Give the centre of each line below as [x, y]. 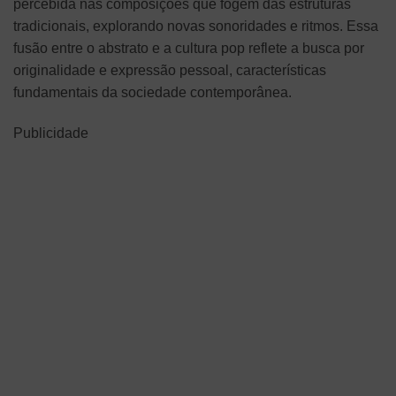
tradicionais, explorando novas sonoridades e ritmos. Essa [196, 26]
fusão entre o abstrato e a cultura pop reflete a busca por [189, 48]
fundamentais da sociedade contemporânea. [152, 92]
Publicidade [51, 133]
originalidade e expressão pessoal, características [170, 70]
